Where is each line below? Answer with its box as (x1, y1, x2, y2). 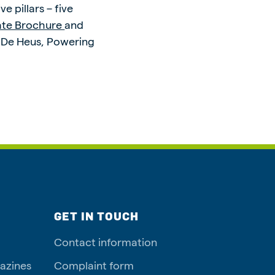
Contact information (54, 235, 157, 249)
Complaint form (54, 258, 134, 272)
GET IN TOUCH (54, 209, 139, 223)
